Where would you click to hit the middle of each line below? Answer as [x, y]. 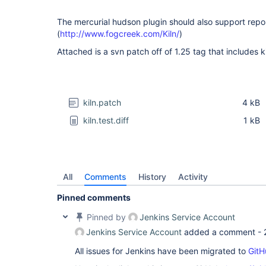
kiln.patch [102, 102]
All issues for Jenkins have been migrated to [161, 251]
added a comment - [223, 232]
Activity [193, 177]
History [152, 177]
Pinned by [106, 217]
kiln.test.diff [106, 120]
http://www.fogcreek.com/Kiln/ [120, 34]
